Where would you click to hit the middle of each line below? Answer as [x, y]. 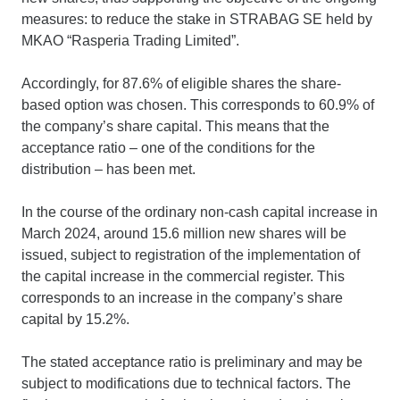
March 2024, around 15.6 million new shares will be [184, 233]
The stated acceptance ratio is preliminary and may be [192, 362]
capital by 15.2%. [75, 319]
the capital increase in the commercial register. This [183, 276]
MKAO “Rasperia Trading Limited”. [130, 40]
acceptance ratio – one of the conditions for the [168, 147]
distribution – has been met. [108, 169]
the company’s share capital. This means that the [175, 126]
